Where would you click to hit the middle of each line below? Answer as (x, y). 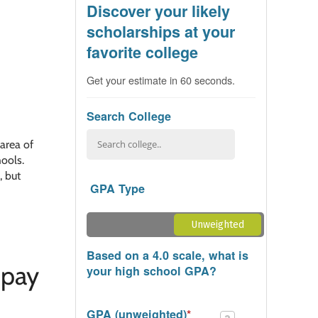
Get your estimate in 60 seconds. (161, 79)
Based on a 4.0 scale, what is (168, 255)
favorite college (142, 52)
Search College (129, 116)
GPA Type (117, 188)
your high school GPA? (152, 270)
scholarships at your (161, 31)
